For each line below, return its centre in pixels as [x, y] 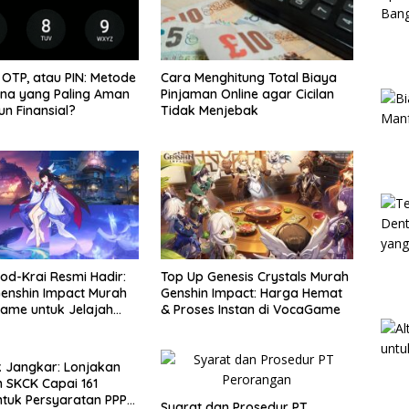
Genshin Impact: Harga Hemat [251, 293]
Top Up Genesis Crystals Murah [254, 276]
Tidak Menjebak [209, 111]
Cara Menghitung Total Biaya [248, 78]
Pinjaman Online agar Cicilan [247, 94]
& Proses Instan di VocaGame [250, 309]
